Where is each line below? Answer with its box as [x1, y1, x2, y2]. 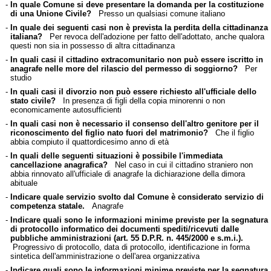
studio [10, 73, 31, 82]
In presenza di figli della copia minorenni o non [55, 96, 225, 105]
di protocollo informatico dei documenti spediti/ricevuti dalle [10, 224, 239, 233]
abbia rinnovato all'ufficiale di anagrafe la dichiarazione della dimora [10, 169, 245, 178]
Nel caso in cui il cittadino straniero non [107, 160, 253, 169]
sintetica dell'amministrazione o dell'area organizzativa [10, 251, 200, 261]
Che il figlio [207, 128, 254, 137]
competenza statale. [10, 201, 85, 211]
